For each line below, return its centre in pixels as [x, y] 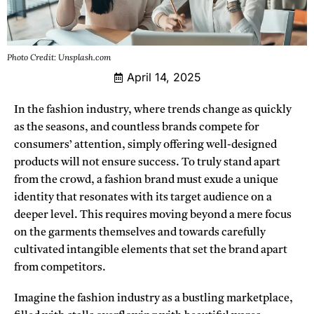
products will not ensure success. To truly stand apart [147, 163]
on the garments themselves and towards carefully [140, 233]
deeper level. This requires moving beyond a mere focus [153, 216]
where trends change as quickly [212, 110]
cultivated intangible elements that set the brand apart [151, 251]
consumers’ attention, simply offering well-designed [145, 145]
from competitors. [60, 268]
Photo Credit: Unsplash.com [59, 57]
